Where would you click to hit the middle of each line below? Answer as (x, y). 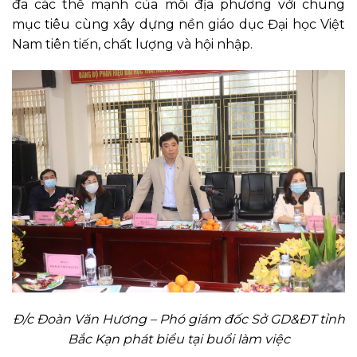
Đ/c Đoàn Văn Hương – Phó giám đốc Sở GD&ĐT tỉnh (178, 319)
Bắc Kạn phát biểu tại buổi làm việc (178, 339)
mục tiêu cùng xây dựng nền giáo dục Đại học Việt (178, 24)
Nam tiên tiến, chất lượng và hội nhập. (134, 44)
